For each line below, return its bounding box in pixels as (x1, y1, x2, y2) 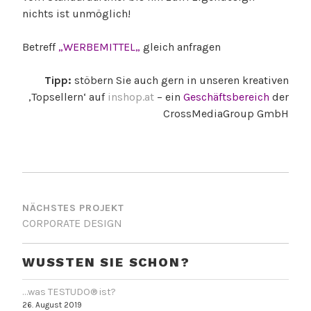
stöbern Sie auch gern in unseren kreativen (72, 73, 289, 87)
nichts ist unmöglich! (22, 6, 131, 20)
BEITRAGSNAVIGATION (22, 160, 261, 182)
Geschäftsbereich (183, 90, 269, 103)
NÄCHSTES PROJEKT (22, 201, 124, 214)
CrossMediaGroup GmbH (163, 106, 289, 120)
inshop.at (108, 90, 154, 103)
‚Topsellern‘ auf (28, 90, 108, 103)
